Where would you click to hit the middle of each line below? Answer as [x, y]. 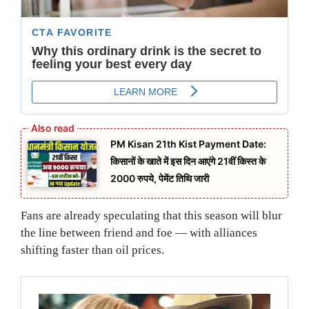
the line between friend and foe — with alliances [139, 232]
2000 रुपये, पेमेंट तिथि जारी [160, 179]
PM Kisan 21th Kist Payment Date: [188, 144]
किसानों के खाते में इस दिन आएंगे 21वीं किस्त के [188, 161]
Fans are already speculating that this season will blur [151, 215]
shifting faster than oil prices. [92, 250]
